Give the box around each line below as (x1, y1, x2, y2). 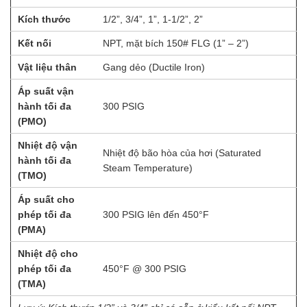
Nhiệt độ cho (18, 247, 78, 259)
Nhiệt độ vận (18, 139, 77, 151)
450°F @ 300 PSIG (103, 262, 186, 274)
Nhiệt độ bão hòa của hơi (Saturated (103, 147, 261, 158)
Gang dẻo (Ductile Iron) (103, 61, 205, 73)
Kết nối (18, 37, 51, 49)
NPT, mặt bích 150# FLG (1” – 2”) (103, 37, 249, 49)
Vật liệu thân (18, 61, 77, 73)
